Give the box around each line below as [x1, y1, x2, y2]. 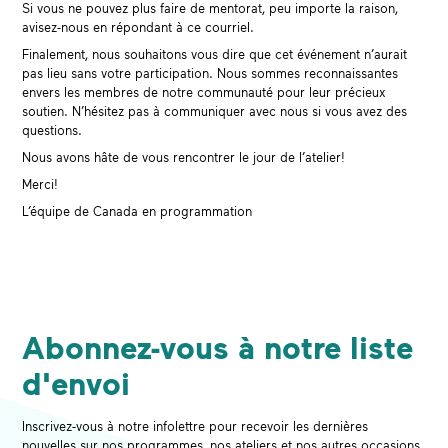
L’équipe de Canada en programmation [22, 203, 253, 219]
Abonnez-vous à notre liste [22, 327, 414, 366]
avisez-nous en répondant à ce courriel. [22, 19, 255, 35]
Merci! [22, 176, 59, 192]
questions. [22, 122, 83, 138]
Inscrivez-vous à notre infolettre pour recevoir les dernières [22, 418, 369, 434]
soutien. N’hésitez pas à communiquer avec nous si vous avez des [22, 103, 408, 119]
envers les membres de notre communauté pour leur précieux [22, 84, 387, 100]
